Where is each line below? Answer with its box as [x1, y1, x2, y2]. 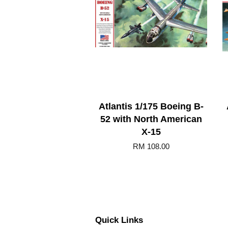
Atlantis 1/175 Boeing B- [99, 101, 204, 112]
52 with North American [100, 114, 202, 125]
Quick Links [95, 215, 143, 225]
